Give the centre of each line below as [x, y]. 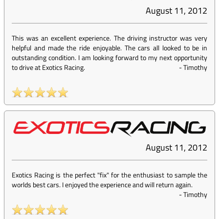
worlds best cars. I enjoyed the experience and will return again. [102, 185]
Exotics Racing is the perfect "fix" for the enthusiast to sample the [109, 175]
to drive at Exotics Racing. [48, 67]
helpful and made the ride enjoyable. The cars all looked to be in [109, 48]
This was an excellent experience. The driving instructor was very [109, 38]
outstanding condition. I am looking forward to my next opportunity [109, 58]
